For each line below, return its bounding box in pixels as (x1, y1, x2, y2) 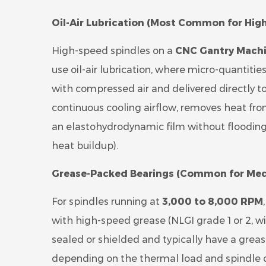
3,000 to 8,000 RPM (162, 196, 263, 207)
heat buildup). (52, 140, 118, 151)
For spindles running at (52, 196, 162, 207)
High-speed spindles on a (52, 45, 175, 56)
